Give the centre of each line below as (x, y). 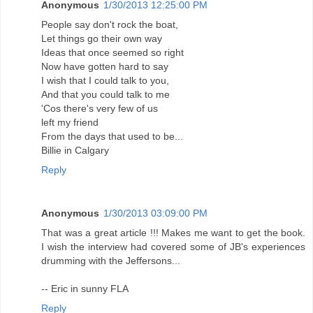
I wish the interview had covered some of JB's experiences (173, 247)
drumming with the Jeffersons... (111, 261)
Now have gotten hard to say (105, 67)
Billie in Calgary (75, 151)
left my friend (70, 123)
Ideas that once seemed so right (112, 53)
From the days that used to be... (112, 137)
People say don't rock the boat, (110, 25)
